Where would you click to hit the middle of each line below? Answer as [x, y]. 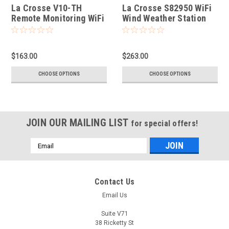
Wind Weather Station [164, 18]
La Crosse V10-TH [47, 8]
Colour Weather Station [57, 28]
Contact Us [114, 182]
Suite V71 [114, 214]
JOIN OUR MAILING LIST [78, 123]
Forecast [140, 39]
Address [44, 153]
